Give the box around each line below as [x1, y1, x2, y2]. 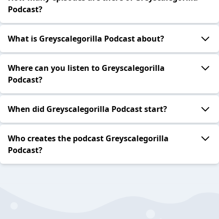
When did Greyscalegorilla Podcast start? [8, 104, 167, 115]
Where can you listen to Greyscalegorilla [8, 63, 165, 74]
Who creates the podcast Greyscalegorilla [8, 133, 169, 144]
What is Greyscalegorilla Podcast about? [8, 33, 164, 44]
